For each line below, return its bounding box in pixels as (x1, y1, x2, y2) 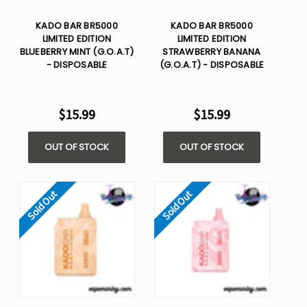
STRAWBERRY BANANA (162, 45, 261, 59)
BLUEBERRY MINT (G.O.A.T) (19, 45, 134, 59)
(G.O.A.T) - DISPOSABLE (159, 58, 265, 72)
